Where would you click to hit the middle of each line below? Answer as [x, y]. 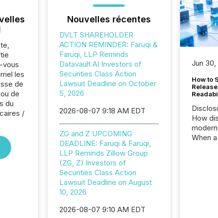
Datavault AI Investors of [100, 64]
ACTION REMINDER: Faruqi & [108, 45]
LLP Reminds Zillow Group [103, 153]
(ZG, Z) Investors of [92, 163]
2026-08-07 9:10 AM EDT [102, 209]
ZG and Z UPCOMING [96, 134]
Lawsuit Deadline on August [105, 182]
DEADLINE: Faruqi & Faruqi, [105, 143]
